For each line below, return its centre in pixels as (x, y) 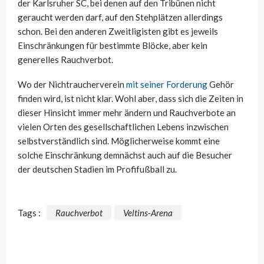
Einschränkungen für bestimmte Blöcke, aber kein (113, 45)
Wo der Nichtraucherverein (72, 84)
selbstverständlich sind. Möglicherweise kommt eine (119, 141)
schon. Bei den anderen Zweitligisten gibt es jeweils (118, 31)
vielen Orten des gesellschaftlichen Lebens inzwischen (123, 126)
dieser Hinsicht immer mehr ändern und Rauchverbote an (127, 112)
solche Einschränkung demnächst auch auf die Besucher (125, 155)
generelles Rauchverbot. (65, 59)
